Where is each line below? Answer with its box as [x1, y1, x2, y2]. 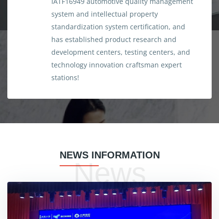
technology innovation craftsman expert [51, 60, 182, 70]
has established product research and [51, 35, 176, 44]
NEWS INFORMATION [59, 148, 160, 162]
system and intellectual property [51, 9, 158, 19]
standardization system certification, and [51, 22, 185, 32]
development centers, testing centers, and [51, 47, 190, 57]
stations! [51, 73, 79, 83]
